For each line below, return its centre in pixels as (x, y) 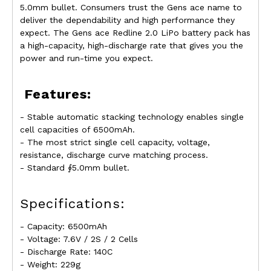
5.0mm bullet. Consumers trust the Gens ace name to (131, 8)
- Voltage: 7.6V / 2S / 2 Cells (79, 239)
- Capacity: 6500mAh (63, 227)
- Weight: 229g (50, 265)
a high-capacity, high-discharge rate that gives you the (131, 46)
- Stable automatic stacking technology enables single (132, 117)
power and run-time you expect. (86, 58)
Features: (55, 94)
